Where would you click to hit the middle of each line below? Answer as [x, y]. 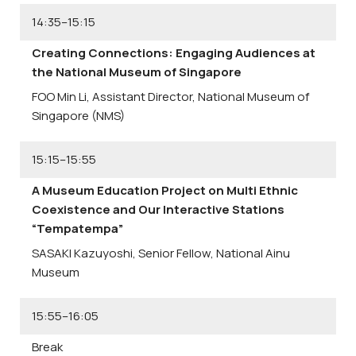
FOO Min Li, [62, 97]
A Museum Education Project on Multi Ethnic [165, 190]
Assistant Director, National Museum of [201, 97]
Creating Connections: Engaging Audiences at [174, 52]
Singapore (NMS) [78, 116]
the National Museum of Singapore [137, 72]
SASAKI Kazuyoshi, [85, 253]
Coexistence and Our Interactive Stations [158, 209]
